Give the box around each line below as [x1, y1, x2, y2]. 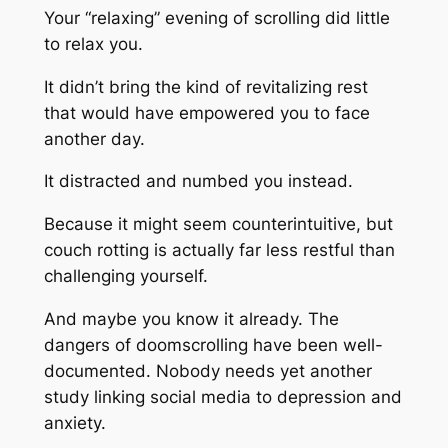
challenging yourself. [43, 266, 208, 287]
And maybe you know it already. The [43, 309, 339, 330]
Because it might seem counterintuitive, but [43, 214, 393, 235]
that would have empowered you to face [43, 102, 370, 123]
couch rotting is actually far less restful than [43, 240, 395, 261]
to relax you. [43, 33, 143, 54]
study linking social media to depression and [43, 387, 402, 408]
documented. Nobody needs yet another [43, 361, 372, 382]
